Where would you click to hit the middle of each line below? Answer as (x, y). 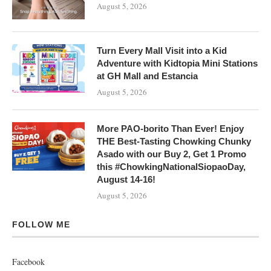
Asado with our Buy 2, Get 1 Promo (171, 154)
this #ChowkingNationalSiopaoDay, (171, 167)
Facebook (28, 262)
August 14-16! (126, 179)
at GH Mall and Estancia (147, 76)
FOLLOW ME (41, 224)
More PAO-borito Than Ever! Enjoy (170, 129)
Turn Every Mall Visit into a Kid (162, 51)
